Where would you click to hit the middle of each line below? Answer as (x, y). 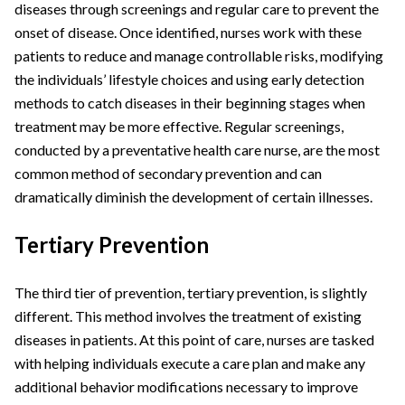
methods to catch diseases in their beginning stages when (190, 103)
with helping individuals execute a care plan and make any (190, 363)
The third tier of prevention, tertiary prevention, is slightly (191, 293)
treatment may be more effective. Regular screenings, (179, 127)
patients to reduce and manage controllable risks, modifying (199, 56)
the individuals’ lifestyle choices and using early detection (189, 80)
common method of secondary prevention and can (168, 174)
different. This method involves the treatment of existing (188, 316)
